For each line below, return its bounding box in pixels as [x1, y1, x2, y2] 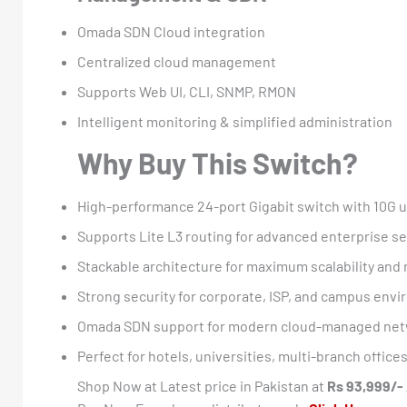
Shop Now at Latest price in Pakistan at [77, 376, 327, 394]
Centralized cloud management [77, 52, 276, 70]
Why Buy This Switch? [77, 145, 358, 181]
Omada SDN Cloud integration [77, 22, 265, 40]
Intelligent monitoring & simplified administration [77, 112, 392, 130]
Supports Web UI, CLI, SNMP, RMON [77, 82, 296, 100]
